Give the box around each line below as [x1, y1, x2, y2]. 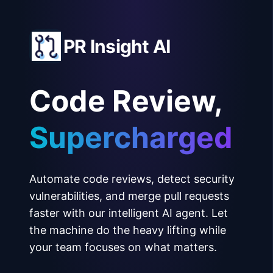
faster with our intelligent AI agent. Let [29, 207, 228, 219]
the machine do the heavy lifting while [29, 224, 226, 236]
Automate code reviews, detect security [29, 172, 235, 185]
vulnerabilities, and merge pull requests [29, 190, 229, 202]
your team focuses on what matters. [29, 241, 217, 253]
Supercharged [29, 119, 233, 155]
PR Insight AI [63, 35, 171, 57]
